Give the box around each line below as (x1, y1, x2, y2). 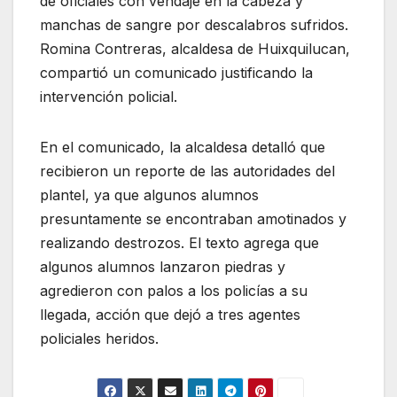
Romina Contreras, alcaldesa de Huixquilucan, (40, 39, 350, 58)
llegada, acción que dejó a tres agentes (40, 305, 300, 323)
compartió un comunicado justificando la (40, 63, 313, 82)
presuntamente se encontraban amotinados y (40, 209, 346, 228)
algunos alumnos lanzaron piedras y (40, 257, 285, 276)
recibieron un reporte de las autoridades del (40, 161, 335, 180)
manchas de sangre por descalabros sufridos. (40, 15, 348, 34)
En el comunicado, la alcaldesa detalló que (40, 137, 325, 156)
